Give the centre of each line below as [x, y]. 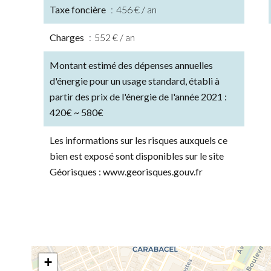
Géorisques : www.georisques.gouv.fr [126, 171]
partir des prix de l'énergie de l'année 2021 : [138, 96]
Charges [68, 37]
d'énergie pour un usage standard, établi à [135, 81]
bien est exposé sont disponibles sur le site [137, 156]
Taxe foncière [79, 9]
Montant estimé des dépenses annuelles [131, 65]
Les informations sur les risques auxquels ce [139, 140]
